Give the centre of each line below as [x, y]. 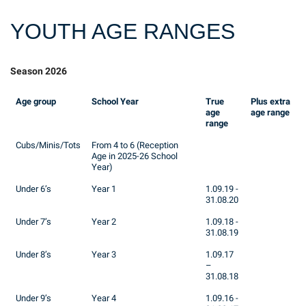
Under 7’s [34, 222]
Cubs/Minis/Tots [48, 145]
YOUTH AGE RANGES [123, 32]
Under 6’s [34, 189]
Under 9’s [33, 298]
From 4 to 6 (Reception [135, 145]
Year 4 [104, 298]
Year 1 [104, 189]
